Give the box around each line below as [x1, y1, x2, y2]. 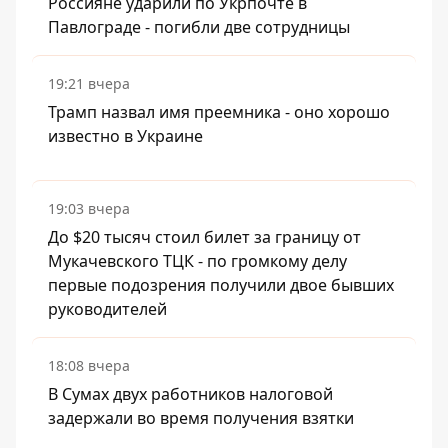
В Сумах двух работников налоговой [48, 383, 333, 406]
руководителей [48, 298, 167, 321]
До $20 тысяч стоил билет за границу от [48, 226, 361, 249]
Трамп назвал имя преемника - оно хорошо [48, 101, 390, 124]
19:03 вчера [48, 199, 130, 219]
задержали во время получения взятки [48, 407, 354, 430]
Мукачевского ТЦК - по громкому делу [48, 250, 347, 273]
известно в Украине [48, 125, 203, 148]
